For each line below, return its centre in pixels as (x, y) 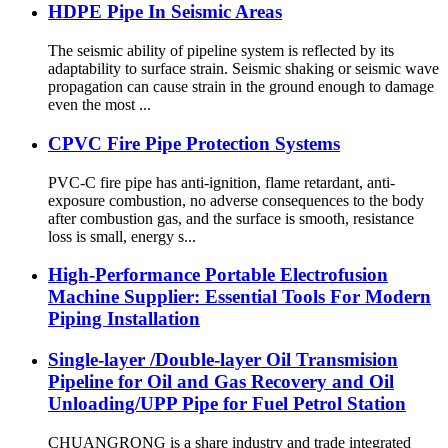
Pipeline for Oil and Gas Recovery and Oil (221, 381)
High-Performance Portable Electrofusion (218, 275)
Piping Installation (124, 319)
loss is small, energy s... (122, 236)
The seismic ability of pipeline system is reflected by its (221, 51)
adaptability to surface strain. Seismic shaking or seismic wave (243, 69)
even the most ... (99, 105)
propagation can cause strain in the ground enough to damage (241, 87)
